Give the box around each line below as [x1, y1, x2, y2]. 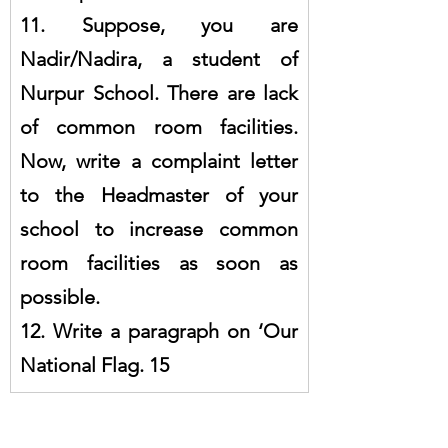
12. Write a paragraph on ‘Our [20, 318, 298, 343]
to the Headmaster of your [20, 182, 298, 207]
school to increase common [20, 216, 298, 241]
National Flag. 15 [20, 352, 169, 377]
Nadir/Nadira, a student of [20, 46, 298, 71]
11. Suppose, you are [20, 12, 298, 37]
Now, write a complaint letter [20, 148, 298, 173]
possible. [20, 284, 100, 309]
